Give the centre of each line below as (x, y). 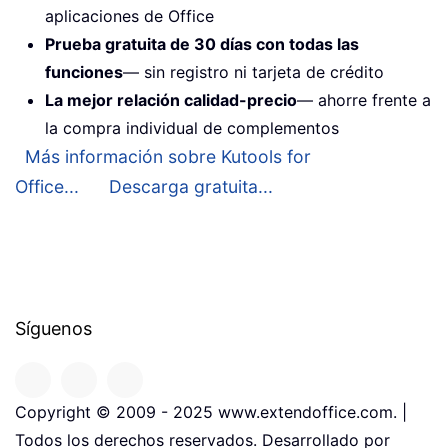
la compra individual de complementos (192, 127)
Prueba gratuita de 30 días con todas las (202, 43)
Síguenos (53, 328)
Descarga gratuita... (191, 186)
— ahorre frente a (364, 99)
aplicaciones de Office (129, 15)
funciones (84, 71)
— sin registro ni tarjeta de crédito (253, 71)
